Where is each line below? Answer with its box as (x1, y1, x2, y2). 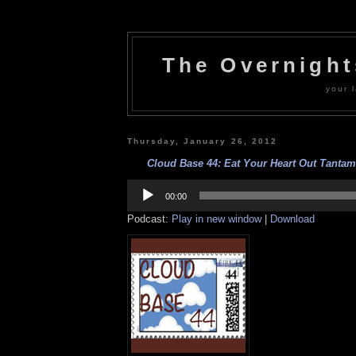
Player (126, 190, 156, 203)
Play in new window (172, 212, 261, 225)
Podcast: (127, 212, 172, 225)
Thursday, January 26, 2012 (127, 136, 277, 145)
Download (270, 212, 315, 225)
